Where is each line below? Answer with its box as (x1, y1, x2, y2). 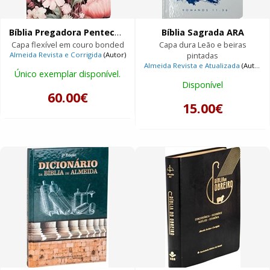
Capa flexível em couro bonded (11, 39, 124, 51)
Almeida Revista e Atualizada (144, 61, 240, 71)
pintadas (187, 50, 218, 61)
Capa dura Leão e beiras (159, 39, 246, 51)
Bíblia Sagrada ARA (161, 27, 244, 39)
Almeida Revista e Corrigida (9, 50, 102, 60)
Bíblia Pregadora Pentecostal (115, 27, 122, 39)
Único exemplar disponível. (14, 68, 121, 80)
